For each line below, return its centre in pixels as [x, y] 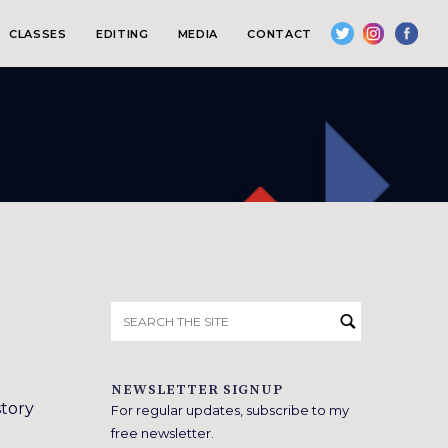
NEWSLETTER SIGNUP [197, 390]
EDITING [122, 34]
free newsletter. [162, 433]
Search [138, 310]
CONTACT [279, 34]
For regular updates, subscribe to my [230, 410]
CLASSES [37, 34]
